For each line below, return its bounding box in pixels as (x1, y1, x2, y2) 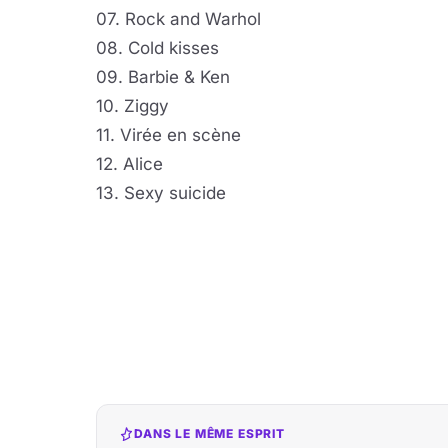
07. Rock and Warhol (96, 9, 261, 29)
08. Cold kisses (96, 38, 219, 58)
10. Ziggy (96, 96, 169, 116)
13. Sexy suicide (96, 183, 226, 203)
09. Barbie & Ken (96, 67, 230, 87)
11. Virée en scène (96, 125, 241, 145)
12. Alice (96, 154, 163, 174)
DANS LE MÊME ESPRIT (134, 426, 285, 441)
